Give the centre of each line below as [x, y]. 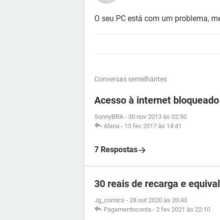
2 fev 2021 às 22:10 [183, 209]
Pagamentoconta [127, 209]
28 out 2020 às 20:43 [158, 200]
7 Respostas [116, 150]
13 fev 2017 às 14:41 [153, 126]
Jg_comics [110, 200]
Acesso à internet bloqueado [157, 100]
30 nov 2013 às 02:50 [157, 117]
